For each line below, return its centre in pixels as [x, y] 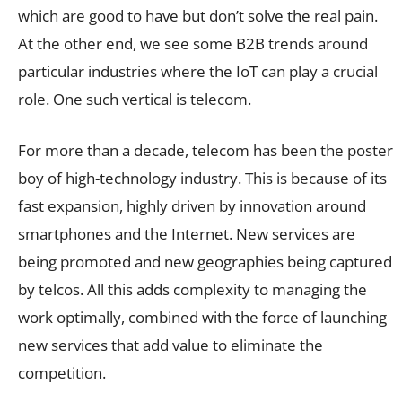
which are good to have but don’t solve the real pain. [198, 15]
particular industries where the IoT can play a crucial [198, 71]
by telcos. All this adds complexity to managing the [192, 289]
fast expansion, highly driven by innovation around [192, 205]
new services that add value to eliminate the [170, 345]
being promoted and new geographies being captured [205, 261]
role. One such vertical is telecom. [135, 99]
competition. [62, 372]
